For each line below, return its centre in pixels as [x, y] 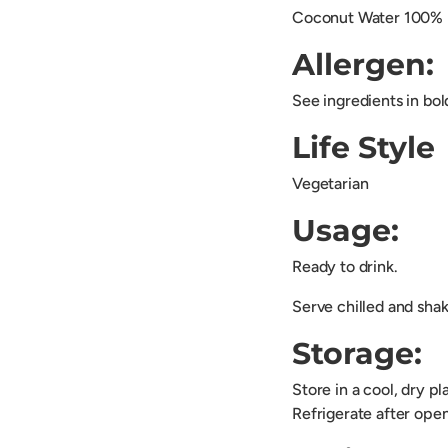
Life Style [363, 148]
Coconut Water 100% [368, 18]
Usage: [345, 231]
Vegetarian [330, 184]
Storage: [357, 354]
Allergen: [363, 65]
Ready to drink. [345, 267]
